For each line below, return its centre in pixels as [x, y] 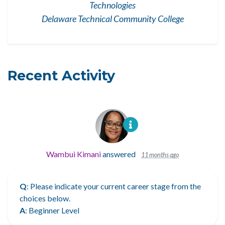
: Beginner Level [52, 210]
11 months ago [160, 154]
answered [119, 154]
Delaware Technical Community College [113, 18]
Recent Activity [61, 75]
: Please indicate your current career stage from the [114, 186]
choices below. [45, 198]
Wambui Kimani [74, 154]
